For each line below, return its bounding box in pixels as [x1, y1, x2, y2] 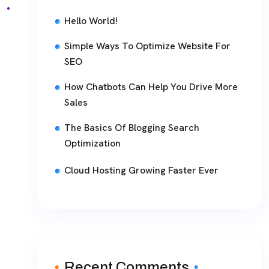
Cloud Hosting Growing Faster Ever [64, 164, 219, 177]
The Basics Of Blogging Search [64, 121, 199, 134]
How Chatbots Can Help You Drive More [64, 80, 238, 94]
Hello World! [64, 14, 118, 28]
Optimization [64, 137, 121, 150]
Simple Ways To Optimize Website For [64, 40, 231, 53]
